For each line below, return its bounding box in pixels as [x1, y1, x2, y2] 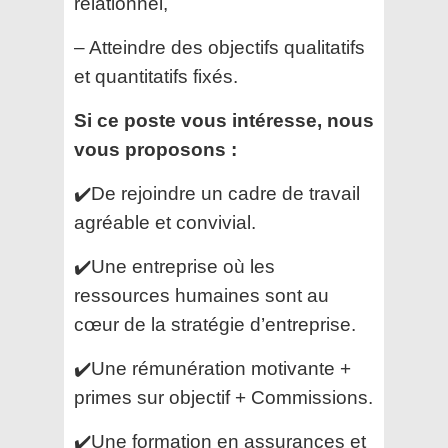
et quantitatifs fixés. [74, 66, 238, 88]
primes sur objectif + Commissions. [74, 387, 373, 409]
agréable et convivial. [74, 212, 256, 234]
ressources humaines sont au [74, 285, 329, 307]
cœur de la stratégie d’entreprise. [74, 314, 356, 336]
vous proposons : [74, 139, 237, 161]
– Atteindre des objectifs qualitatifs [74, 37, 365, 59]
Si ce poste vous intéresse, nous [74, 110, 374, 132]
